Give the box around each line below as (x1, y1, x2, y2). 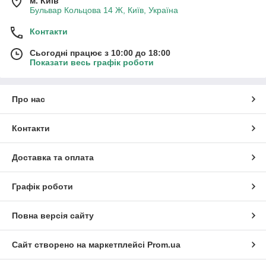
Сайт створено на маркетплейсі (12, 239, 147, 249)
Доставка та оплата (12, 152, 94, 162)
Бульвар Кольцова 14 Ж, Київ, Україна (30, 5, 178, 15)
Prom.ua (147, 239, 180, 249)
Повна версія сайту (12, 210, 94, 220)
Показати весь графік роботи (30, 57, 154, 67)
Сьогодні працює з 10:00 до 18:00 (30, 47, 170, 58)
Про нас (12, 94, 45, 104)
